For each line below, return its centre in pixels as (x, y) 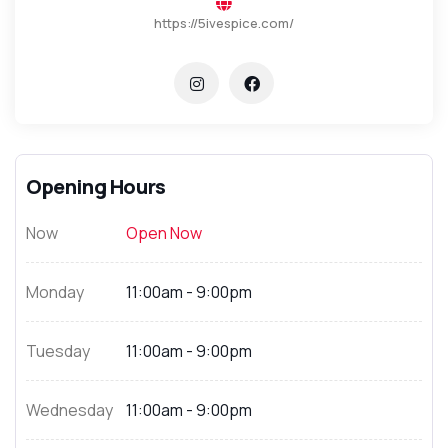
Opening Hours (96, 186)
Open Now (164, 233)
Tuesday (58, 351)
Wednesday (69, 410)
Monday (55, 292)
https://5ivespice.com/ (224, 23)
